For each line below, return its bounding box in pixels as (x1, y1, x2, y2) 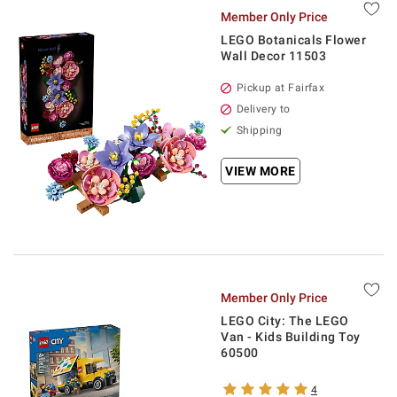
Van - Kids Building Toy (221, 330, 361, 344)
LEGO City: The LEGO (221, 314, 349, 328)
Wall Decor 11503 (221, 49, 326, 63)
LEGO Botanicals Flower (221, 33, 366, 47)
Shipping (237, 124, 283, 136)
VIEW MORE (225, 164, 296, 178)
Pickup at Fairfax (237, 82, 325, 94)
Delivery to (237, 103, 291, 115)
